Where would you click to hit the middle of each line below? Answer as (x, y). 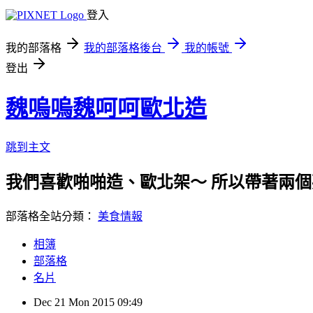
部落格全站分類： (52, 216)
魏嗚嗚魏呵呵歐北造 (106, 109)
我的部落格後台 (123, 48)
